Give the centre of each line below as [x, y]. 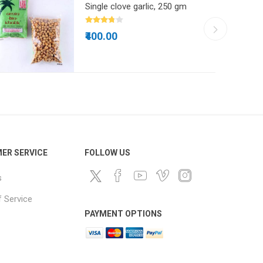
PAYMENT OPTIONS [124, 214]
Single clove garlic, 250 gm [136, 7]
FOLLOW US [108, 153]
